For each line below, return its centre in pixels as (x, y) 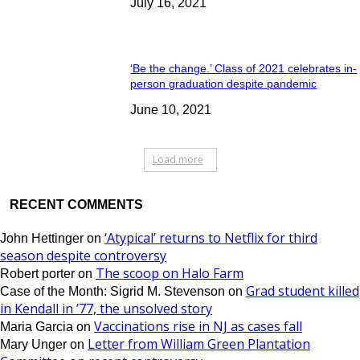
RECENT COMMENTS (76, 205)
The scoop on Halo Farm (170, 274)
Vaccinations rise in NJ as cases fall (198, 327)
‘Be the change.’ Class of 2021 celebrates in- (244, 68)
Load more (178, 160)
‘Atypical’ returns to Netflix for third (211, 238)
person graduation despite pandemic (224, 83)
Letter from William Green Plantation (199, 344)
